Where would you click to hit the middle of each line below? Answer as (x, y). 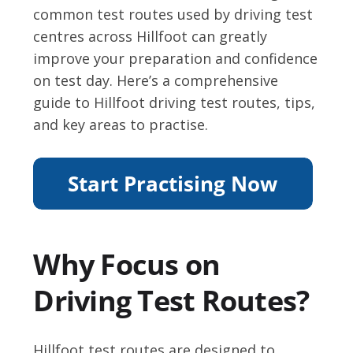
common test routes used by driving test (173, 15)
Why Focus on (127, 265)
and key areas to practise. (121, 125)
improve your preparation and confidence (176, 59)
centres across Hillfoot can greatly (150, 37)
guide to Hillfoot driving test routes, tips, (175, 103)
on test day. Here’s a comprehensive (156, 81)
